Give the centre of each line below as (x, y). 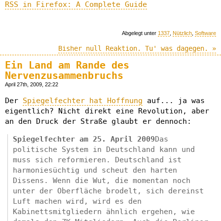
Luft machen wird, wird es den (77, 201)
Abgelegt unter (140, 33)
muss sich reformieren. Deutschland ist (97, 160)
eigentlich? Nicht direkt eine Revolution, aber (107, 111)
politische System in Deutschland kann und (104, 149)
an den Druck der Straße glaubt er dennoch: (98, 121)
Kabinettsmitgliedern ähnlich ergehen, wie (104, 211)
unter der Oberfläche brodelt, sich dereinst (108, 191)
